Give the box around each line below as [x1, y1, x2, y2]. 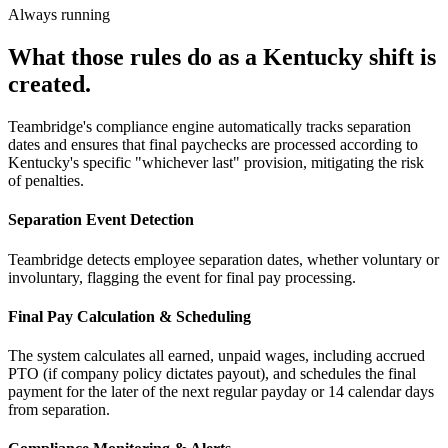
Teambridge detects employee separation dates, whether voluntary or [8, 250, 439, 268]
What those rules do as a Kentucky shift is [8, 44, 436, 71]
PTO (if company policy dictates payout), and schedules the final [8, 365, 416, 383]
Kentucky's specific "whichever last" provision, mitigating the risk [8, 154, 424, 172]
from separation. [8, 401, 110, 419]
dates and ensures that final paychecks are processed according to [8, 136, 418, 154]
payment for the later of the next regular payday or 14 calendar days [8, 383, 434, 401]
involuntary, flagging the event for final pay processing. [8, 268, 356, 286]
